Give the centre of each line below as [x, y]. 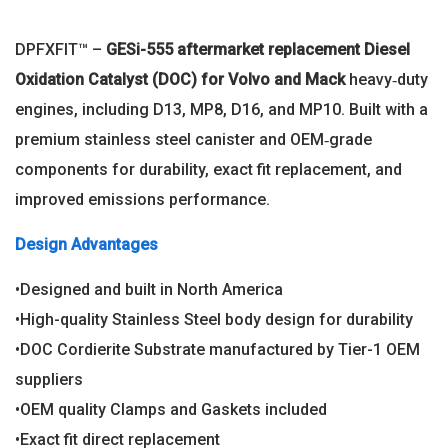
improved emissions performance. [142, 199]
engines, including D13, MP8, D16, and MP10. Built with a [221, 109]
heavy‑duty [386, 79]
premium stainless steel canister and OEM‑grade [193, 139]
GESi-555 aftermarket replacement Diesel [258, 49]
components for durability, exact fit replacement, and [208, 169]
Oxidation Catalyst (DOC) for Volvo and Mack [180, 79]
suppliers [49, 379]
